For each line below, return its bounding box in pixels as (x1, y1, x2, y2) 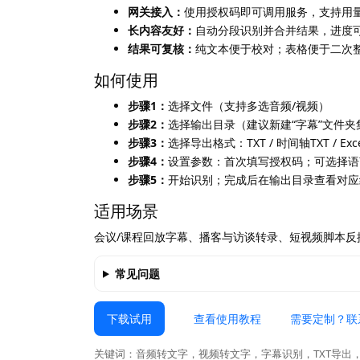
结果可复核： (128, 40, 195, 56)
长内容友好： (128, 22, 195, 38)
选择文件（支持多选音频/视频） (168, 97, 329, 113)
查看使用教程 (194, 310, 261, 326)
